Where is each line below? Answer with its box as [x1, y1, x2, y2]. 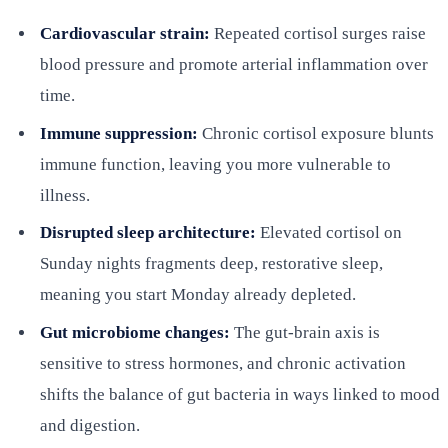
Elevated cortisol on [256, 223, 402, 243]
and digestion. [40, 415, 140, 435]
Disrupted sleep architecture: [40, 223, 256, 243]
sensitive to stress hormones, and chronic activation [40, 353, 406, 373]
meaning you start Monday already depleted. [40, 285, 356, 305]
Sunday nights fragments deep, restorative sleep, [40, 254, 383, 274]
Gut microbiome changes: [40, 322, 230, 342]
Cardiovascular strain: [40, 24, 210, 44]
